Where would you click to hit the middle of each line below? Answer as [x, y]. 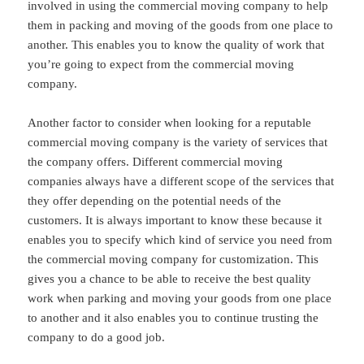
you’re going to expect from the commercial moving [161, 65]
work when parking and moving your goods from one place [180, 299]
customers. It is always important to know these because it [175, 221]
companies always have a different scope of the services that [181, 182]
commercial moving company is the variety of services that [178, 143]
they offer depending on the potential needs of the [155, 201]
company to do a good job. [97, 338]
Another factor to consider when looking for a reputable [170, 123]
